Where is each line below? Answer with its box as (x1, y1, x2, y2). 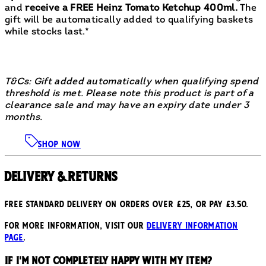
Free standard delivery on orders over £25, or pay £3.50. (5, 198, 249, 210)
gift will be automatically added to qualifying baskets (5, 15, 254, 25)
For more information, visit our (5, 220, 147, 231)
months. (5, 112, 43, 122)
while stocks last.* (5, 27, 90, 37)
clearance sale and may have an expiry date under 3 (5, 100, 249, 110)
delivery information (147, 220, 238, 231)
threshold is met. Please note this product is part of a (5, 88, 254, 99)
